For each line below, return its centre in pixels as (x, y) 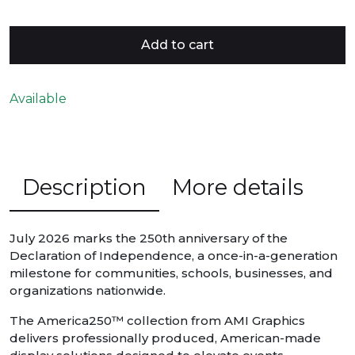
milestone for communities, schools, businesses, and (171, 273)
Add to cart (177, 45)
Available (38, 99)
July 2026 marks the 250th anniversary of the (149, 239)
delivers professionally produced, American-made (165, 338)
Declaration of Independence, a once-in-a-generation (174, 256)
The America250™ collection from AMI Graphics (157, 321)
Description (84, 188)
